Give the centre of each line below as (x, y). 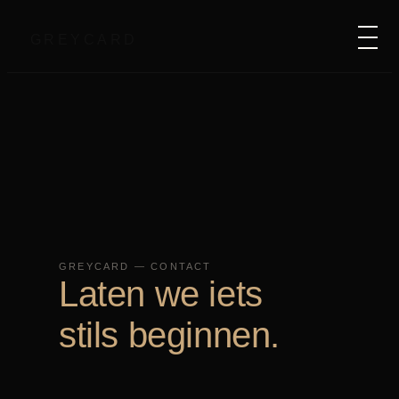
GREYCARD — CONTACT (135, 266)
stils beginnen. (169, 335)
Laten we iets (161, 294)
